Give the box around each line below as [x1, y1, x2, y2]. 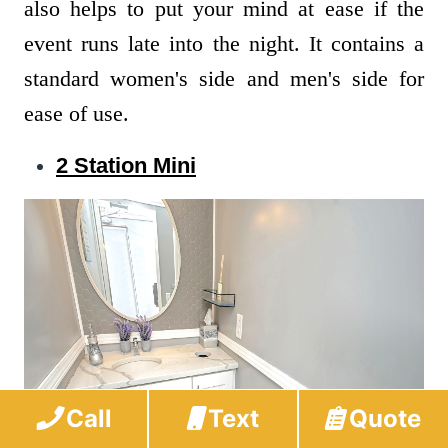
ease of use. [24, 101, 135, 127]
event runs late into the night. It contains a [24, 31, 424, 57]
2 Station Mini [56, 153, 196, 179]
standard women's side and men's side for [24, 66, 424, 92]
